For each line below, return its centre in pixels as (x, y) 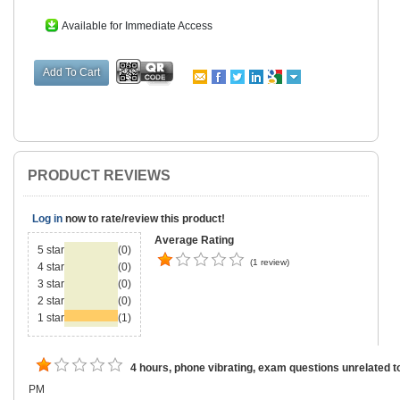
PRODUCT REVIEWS (99, 176)
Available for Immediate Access (137, 25)
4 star (51, 267)
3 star (51, 284)
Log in (47, 219)
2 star (51, 301)
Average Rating (194, 241)
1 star (51, 318)
